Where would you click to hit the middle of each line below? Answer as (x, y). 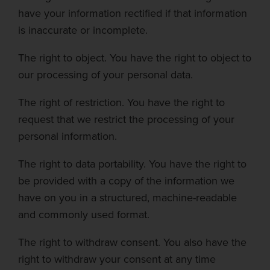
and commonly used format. (84, 215)
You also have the (205, 242)
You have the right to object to (181, 58)
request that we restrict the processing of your (126, 119)
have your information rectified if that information (133, 13)
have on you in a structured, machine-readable (127, 198)
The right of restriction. (71, 102)
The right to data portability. (82, 164)
